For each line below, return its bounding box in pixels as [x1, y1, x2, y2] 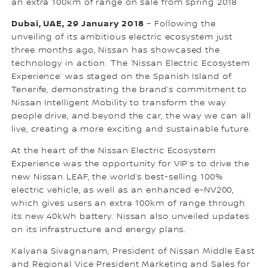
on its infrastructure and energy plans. [11, 224, 187, 234]
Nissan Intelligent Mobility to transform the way [11, 98, 227, 108]
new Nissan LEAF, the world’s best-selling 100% [11, 172, 223, 182]
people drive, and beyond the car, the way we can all [11, 111, 251, 121]
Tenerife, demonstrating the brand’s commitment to [11, 84, 248, 95]
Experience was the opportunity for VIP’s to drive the [11, 159, 249, 169]
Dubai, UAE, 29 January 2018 [11, 18, 144, 29]
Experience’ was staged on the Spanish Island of [11, 71, 232, 81]
